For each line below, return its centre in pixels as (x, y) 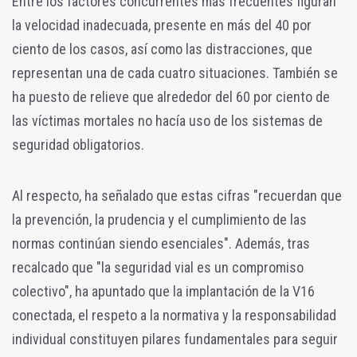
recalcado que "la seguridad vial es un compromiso (158, 267)
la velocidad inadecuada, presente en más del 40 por (162, 25)
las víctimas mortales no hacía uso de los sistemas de (167, 120)
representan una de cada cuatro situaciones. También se (175, 73)
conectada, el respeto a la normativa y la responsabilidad (174, 315)
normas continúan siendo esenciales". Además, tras (161, 243)
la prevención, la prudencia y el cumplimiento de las (159, 219)
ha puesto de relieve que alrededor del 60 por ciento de (171, 96)
